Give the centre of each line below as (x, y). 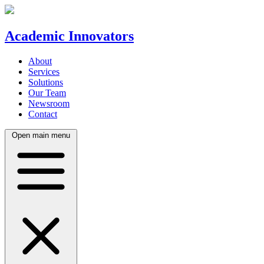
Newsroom (49, 103)
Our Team (47, 93)
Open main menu (41, 135)
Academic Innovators (69, 36)
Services (44, 71)
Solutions (46, 82)
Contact (43, 114)
